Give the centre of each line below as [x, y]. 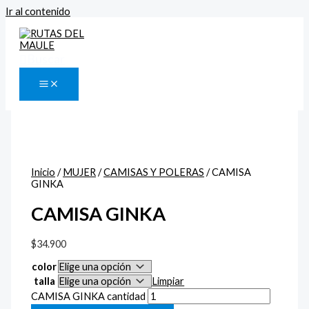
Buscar [46, 58]
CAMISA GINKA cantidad [89, 297]
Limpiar [168, 281]
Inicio [43, 172]
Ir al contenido [38, 11]
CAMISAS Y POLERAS [154, 172]
